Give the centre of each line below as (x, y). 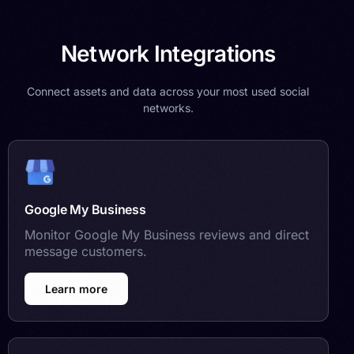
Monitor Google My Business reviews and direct (167, 234)
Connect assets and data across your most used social (168, 91)
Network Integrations (168, 53)
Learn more (76, 288)
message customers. (86, 251)
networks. (168, 107)
